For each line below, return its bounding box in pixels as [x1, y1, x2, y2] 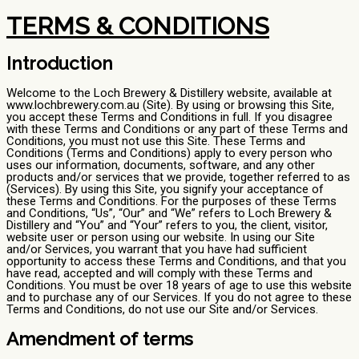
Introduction [6, 53, 113, 75]
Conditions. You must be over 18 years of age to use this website [6, 277, 352, 292]
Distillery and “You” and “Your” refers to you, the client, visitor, [6, 217, 328, 232]
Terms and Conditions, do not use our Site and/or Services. [6, 301, 318, 317]
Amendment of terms [6, 329, 193, 350]
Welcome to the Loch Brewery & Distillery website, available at [6, 85, 332, 100]
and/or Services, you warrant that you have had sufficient [6, 241, 307, 256]
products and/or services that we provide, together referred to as [6, 169, 350, 184]
